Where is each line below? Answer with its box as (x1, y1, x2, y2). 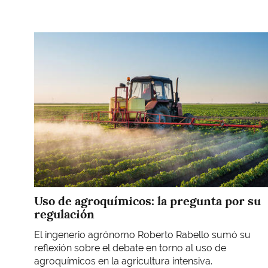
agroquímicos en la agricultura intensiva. (34, 255, 215, 267)
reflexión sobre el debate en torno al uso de (34, 242, 226, 254)
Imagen (33, 32, 67, 44)
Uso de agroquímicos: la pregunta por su (34, 193, 261, 209)
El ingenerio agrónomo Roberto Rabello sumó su (34, 229, 251, 240)
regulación (34, 206, 95, 223)
